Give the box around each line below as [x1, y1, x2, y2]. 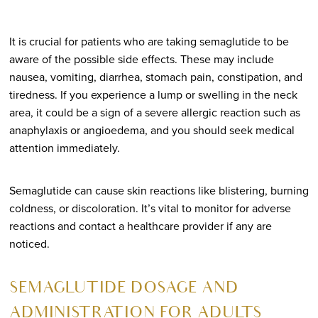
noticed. [9, 235, 50, 252]
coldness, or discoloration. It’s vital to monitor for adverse [9, 199, 291, 216]
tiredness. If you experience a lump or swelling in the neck [9, 86, 297, 103]
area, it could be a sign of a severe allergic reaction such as [9, 104, 300, 121]
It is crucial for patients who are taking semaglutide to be [9, 33, 289, 50]
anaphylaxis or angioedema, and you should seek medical [9, 121, 295, 138]
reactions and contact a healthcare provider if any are [9, 217, 272, 234]
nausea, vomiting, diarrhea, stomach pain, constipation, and [9, 68, 302, 85]
